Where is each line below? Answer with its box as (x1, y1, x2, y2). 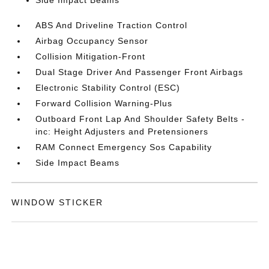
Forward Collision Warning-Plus (35, 98, 173, 108)
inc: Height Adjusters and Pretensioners (35, 127, 209, 136)
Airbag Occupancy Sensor (35, 36, 149, 46)
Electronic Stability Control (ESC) (35, 83, 181, 92)
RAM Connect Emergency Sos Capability (35, 142, 213, 152)
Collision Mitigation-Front (35, 52, 146, 61)
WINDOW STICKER (11, 198, 104, 207)
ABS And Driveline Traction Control (35, 20, 188, 30)
